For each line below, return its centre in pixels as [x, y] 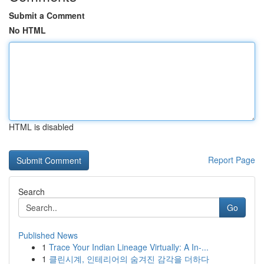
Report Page [232, 160]
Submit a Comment [47, 15]
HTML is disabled [41, 127]
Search [32, 192]
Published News [48, 235]
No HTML [27, 30]
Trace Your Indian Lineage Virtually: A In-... [129, 247]
